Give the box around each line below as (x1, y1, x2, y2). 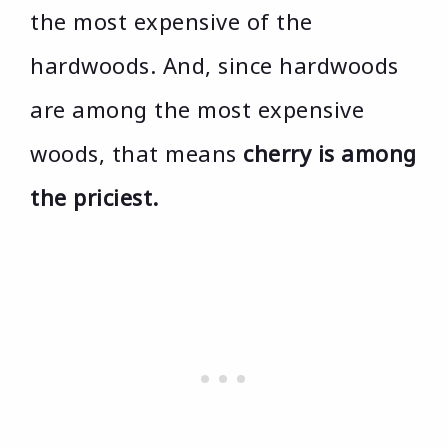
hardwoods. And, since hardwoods (30, 49, 399, 80)
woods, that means (30, 137, 243, 168)
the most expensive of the (30, 5, 313, 36)
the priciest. (30, 181, 159, 212)
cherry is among (243, 137, 417, 168)
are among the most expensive (30, 93, 364, 124)
